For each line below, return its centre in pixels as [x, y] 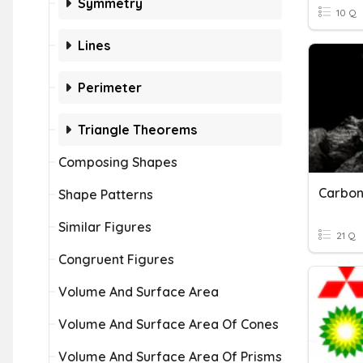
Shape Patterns [106, 194]
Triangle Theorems [137, 130]
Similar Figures [105, 227]
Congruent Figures [116, 259]
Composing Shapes [118, 162]
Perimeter [110, 88]
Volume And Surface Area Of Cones [169, 324]
